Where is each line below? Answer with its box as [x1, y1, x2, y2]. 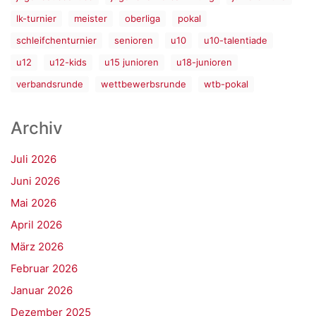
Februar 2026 [11, 262, 78, 275]
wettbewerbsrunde [101, 78, 186, 90]
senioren [114, 35, 153, 46]
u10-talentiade [204, 35, 267, 46]
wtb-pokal [204, 78, 248, 90]
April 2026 [11, 218, 62, 231]
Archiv [11, 118, 63, 138]
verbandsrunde [16, 78, 83, 90]
